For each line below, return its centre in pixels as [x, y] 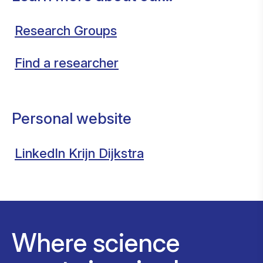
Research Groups [66, 31]
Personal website [72, 118]
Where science [96, 242]
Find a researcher [67, 63]
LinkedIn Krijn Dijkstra [79, 153]
